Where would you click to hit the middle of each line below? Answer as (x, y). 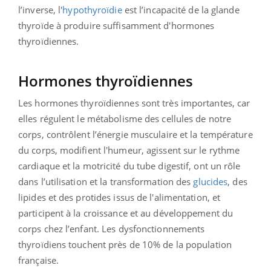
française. (38, 260)
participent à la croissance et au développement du (126, 213)
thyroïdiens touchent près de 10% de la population (125, 245)
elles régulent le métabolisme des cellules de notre (125, 119)
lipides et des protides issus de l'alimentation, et (119, 198)
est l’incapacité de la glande (182, 10)
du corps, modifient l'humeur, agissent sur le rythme (129, 150)
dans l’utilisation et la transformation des (105, 182)
